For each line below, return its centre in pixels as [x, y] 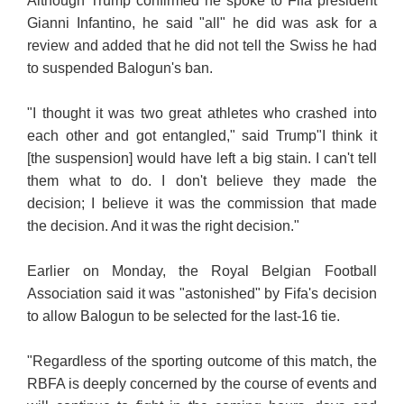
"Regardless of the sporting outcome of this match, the [202, 362]
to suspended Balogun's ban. [120, 69]
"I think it [346, 136]
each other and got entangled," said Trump [172, 136]
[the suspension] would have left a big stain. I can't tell [202, 159]
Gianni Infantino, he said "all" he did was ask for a [202, 23]
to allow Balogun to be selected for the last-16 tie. [184, 317]
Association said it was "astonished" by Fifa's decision [202, 294]
